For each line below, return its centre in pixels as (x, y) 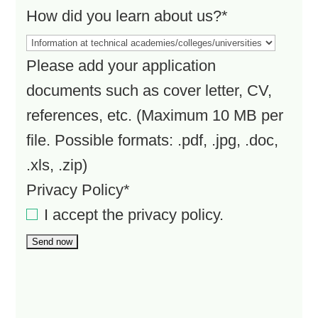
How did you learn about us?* (127, 16)
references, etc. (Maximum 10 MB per (155, 115)
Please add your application (121, 65)
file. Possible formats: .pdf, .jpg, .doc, (153, 140)
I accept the (86, 214)
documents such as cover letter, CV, (149, 90)
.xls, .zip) (57, 165)
